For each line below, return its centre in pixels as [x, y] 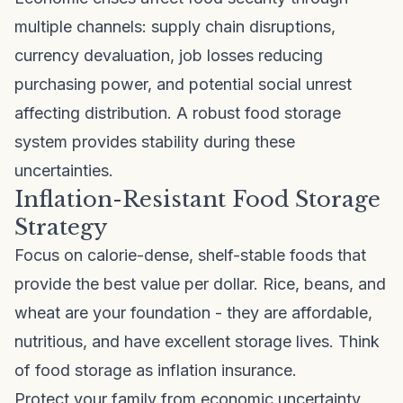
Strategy [61, 227]
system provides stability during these [155, 142]
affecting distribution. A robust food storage [178, 113]
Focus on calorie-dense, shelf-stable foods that [190, 255]
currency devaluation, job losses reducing [169, 55]
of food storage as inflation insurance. [156, 370]
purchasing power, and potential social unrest [183, 84]
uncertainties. [64, 170]
